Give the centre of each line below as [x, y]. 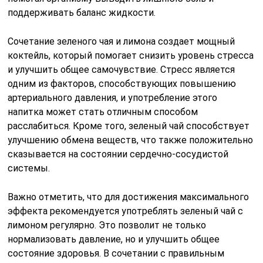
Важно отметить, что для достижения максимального [129, 197]
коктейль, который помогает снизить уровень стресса [131, 55]
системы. [29, 168]
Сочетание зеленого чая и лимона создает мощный [122, 41]
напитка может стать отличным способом [103, 112]
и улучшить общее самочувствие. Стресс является [122, 69]
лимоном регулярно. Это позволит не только [107, 225]
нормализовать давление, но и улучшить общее [114, 239]
